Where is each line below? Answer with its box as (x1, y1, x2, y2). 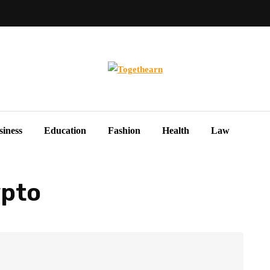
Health (162, 125, 189, 136)
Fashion (108, 125, 140, 136)
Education (44, 125, 86, 136)
